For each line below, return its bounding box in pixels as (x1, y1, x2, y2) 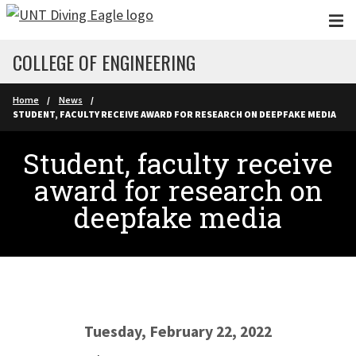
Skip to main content (8, 10, 132, 28)
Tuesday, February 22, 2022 (84, 322, 272, 341)
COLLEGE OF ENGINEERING (13, 48, 195, 76)
